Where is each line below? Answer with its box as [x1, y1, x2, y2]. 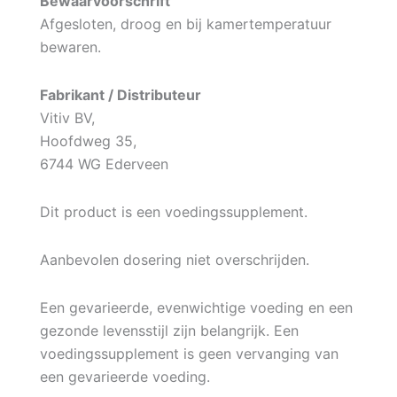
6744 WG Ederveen [39, 154, 168, 173]
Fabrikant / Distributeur [39, 85, 201, 104]
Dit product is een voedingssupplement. [39, 202, 307, 221]
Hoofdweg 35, [39, 131, 136, 150]
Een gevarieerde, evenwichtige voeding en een [39, 298, 353, 316]
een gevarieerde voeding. [39, 367, 210, 385]
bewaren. [39, 37, 101, 56]
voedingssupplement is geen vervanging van [39, 344, 339, 362]
